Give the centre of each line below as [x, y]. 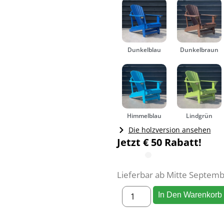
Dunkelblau [144, 50]
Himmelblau [144, 116]
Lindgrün [199, 116]
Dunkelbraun [199, 50]
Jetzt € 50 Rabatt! [159, 142]
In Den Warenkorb [190, 194]
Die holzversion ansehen [169, 130]
